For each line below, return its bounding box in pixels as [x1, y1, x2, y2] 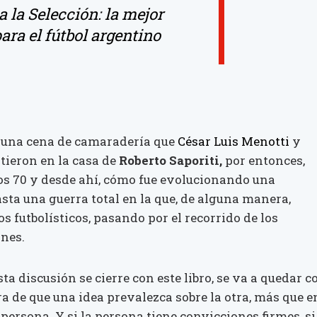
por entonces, [222, 152, 305, 168]
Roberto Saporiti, [119, 152, 222, 168]
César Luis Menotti [178, 133, 292, 149]
